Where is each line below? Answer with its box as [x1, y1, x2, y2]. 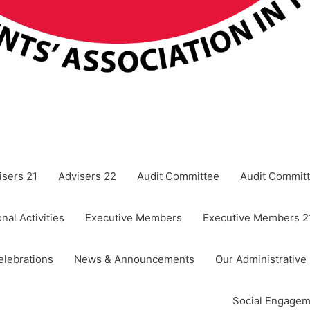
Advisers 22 [58, 170, 116, 183]
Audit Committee [137, 170, 219, 183]
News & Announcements [74, 253, 194, 266]
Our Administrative [215, 253, 307, 266]
